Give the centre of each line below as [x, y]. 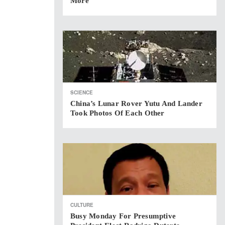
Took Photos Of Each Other [118, 113]
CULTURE [82, 205]
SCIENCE [82, 92]
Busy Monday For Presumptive [123, 216]
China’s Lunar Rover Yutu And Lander [136, 103]
